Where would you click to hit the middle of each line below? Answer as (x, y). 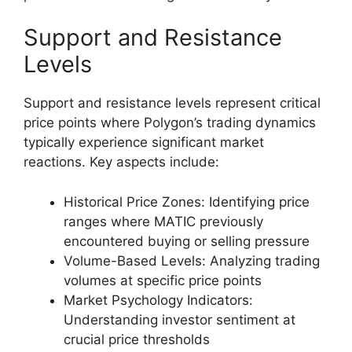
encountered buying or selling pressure (187, 241)
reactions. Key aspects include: (121, 162)
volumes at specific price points (163, 280)
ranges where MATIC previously (163, 221)
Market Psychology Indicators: (158, 300)
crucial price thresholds (137, 339)
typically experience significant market (144, 143)
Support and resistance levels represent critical (172, 103)
